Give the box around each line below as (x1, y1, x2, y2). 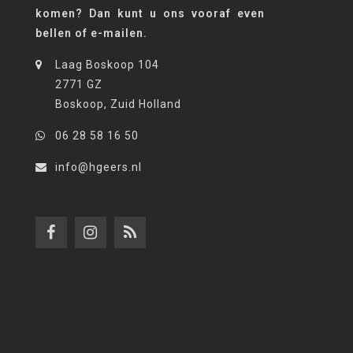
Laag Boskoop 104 (55, 58, 159, 71)
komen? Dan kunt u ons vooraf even (35, 6, 265, 20)
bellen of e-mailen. (35, 26, 147, 39)
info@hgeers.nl (55, 160, 142, 173)
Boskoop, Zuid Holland (55, 97, 181, 110)
